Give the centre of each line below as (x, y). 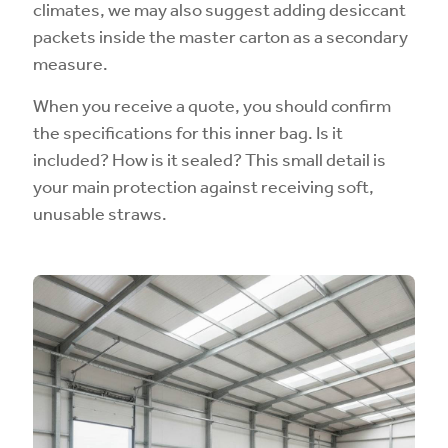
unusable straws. (100, 213)
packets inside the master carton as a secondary (220, 36)
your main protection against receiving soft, (203, 186)
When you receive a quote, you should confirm (212, 105)
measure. (70, 63)
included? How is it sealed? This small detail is (209, 159)
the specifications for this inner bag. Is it (188, 132)
